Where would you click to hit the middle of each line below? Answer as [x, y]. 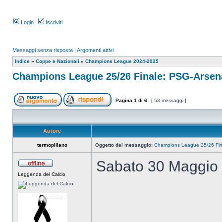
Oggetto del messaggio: [124, 145]
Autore [52, 131]
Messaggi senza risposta [43, 50]
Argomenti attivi [95, 50]
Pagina [124, 100]
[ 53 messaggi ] [169, 100]
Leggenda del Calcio [42, 174]
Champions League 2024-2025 [122, 61]
